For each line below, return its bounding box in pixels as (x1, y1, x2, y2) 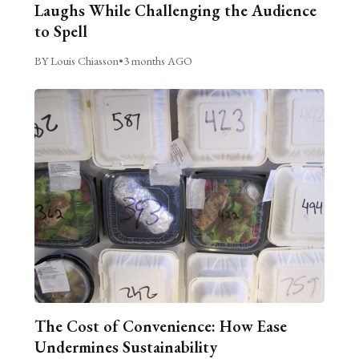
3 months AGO (123, 53, 192, 69)
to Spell (34, 21, 87, 42)
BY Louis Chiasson (34, 53, 119, 69)
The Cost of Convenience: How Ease (34, 316, 287, 337)
